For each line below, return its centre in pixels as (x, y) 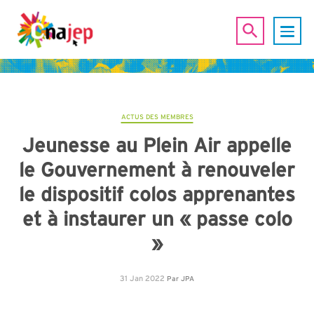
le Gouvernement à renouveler (157, 169)
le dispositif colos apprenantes (157, 194)
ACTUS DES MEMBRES (157, 117)
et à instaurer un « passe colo (157, 218)
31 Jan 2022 (142, 278)
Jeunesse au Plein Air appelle (157, 145)
